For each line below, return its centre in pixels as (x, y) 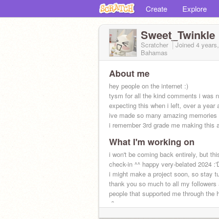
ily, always (124, 213)
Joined (186, 45)
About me (129, 73)
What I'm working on (152, 142)
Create (156, 9)
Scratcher (155, 45)
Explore (195, 9)
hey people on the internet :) (149, 86)
